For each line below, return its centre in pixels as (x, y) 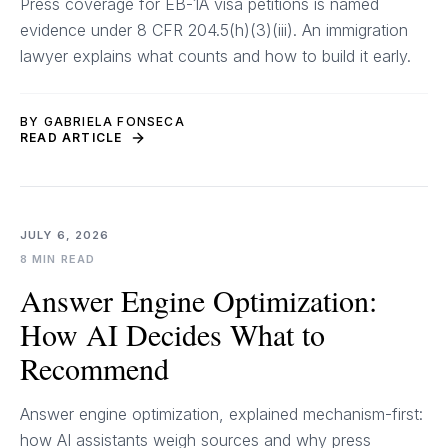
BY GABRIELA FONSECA (102, 121)
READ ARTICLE (71, 137)
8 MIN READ (57, 259)
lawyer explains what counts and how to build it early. (215, 56)
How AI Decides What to (172, 334)
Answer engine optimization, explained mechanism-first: (221, 414)
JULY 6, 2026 (65, 235)
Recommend (94, 368)
